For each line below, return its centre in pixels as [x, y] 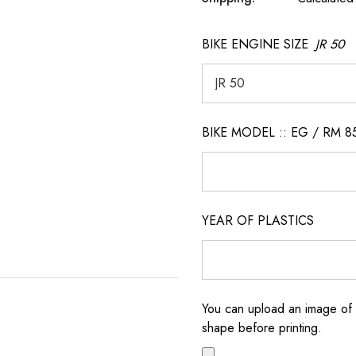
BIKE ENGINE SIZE [255, 44]
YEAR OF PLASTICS [258, 221]
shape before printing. [262, 328]
